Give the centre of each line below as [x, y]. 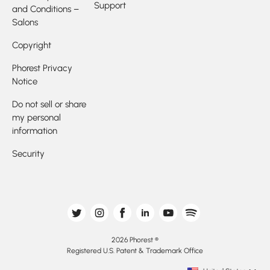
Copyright [32, 45]
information [35, 131]
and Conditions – [46, 9]
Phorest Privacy [42, 68]
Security [28, 154]
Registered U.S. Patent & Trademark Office [135, 251]
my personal [36, 118]
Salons [25, 22]
